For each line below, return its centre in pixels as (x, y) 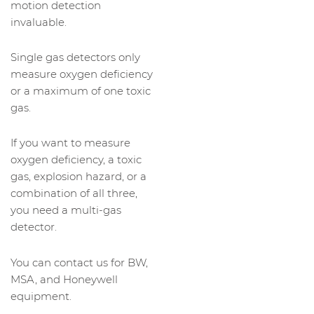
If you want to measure (70, 143)
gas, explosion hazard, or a (78, 177)
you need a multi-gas (66, 210)
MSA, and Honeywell (64, 279)
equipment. (41, 296)
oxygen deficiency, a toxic (76, 160)
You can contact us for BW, (79, 262)
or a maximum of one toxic (81, 91)
